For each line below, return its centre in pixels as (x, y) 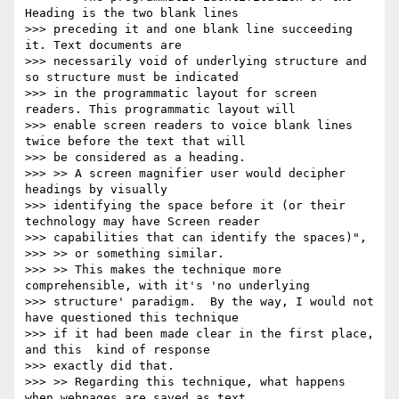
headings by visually (96, 190)
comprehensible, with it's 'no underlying (167, 286)
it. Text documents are (103, 45)
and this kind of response (118, 350)
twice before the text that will (135, 142)
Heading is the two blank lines (132, 13)
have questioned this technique (132, 318)
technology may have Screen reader (142, 222)
